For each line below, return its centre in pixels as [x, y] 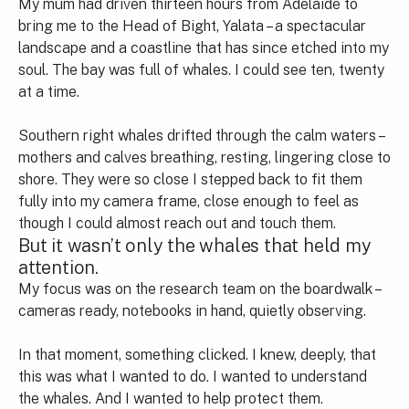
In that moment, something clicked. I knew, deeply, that [197, 354]
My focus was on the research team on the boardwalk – [199, 288]
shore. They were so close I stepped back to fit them [190, 179]
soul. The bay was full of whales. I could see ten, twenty [201, 69]
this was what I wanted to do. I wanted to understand [193, 376]
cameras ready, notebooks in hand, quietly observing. [192, 310]
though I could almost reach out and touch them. [177, 223]
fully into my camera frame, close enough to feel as [189, 201]
